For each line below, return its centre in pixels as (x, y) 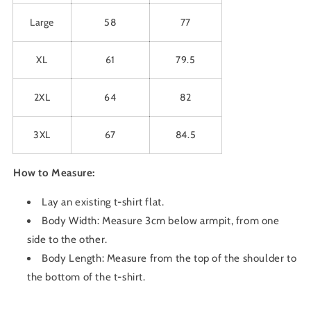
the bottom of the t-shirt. (86, 277)
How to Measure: (54, 173)
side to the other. (67, 239)
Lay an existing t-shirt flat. (103, 202)
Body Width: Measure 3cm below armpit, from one (161, 221)
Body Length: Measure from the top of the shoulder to (169, 258)
